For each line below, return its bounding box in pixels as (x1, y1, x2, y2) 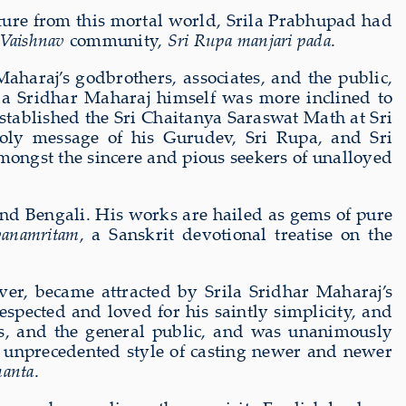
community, (64, 27, 168, 52)
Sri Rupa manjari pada (167, 27, 331, 52)
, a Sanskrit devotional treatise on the (79, 221, 392, 246)
